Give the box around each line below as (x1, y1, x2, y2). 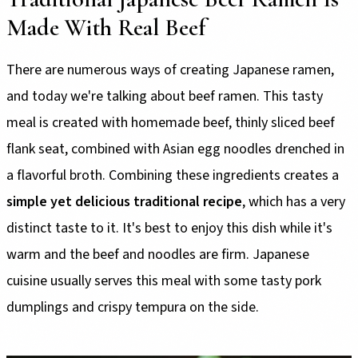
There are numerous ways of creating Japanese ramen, (6, 59, 334, 80)
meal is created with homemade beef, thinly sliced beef (6, 112, 335, 133)
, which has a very (242, 191, 345, 212)
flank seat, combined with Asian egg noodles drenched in (6, 138, 344, 159)
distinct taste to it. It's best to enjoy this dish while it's (6, 217, 332, 238)
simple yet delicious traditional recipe (6, 191, 242, 212)
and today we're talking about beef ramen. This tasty (6, 86, 323, 106)
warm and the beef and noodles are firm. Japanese (6, 244, 309, 265)
